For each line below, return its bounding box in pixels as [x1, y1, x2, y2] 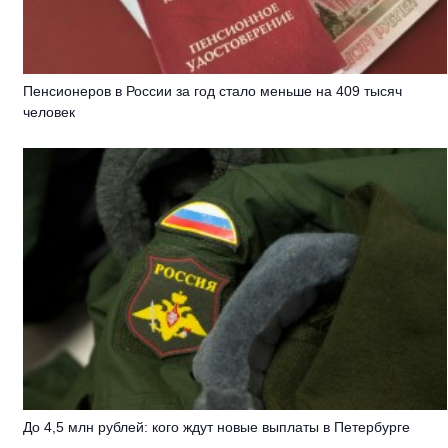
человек [23, 104, 76, 121]
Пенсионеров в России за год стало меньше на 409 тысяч [23, 83, 403, 100]
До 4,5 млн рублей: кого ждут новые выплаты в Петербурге [23, 418, 411, 435]
